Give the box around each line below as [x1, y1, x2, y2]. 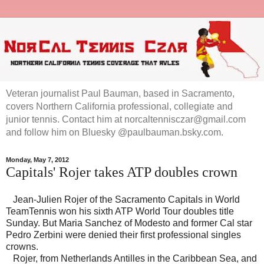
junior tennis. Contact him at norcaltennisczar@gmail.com [6, 114, 246, 124]
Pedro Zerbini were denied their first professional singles [6, 230, 241, 240]
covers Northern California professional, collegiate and [6, 101, 233, 111]
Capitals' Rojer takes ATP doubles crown [6, 163, 237, 180]
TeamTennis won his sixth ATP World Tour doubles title [6, 206, 234, 217]
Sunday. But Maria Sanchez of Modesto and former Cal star [6, 218, 252, 229]
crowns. [6, 242, 43, 252]
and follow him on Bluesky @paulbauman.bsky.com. [6, 127, 223, 137]
